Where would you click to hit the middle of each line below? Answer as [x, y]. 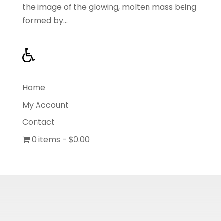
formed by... [45, 20]
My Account [45, 105]
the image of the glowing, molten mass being [109, 7]
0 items [46, 139]
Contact [38, 122]
